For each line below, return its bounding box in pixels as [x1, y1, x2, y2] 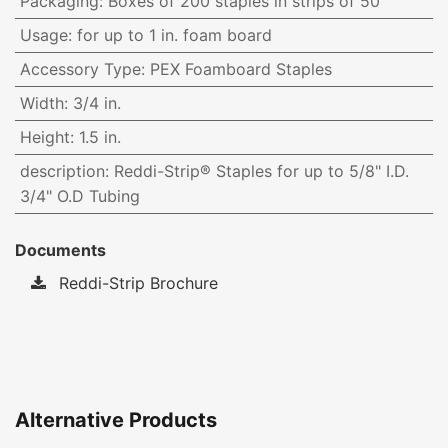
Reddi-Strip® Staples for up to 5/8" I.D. [113, 161, 409, 182]
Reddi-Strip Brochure [54, 273, 218, 294]
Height [19, 127, 70, 148]
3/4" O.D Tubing [19, 186, 140, 207]
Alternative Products [15, 408, 217, 433]
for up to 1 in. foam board [76, 25, 272, 46]
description [19, 161, 105, 182]
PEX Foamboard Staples [149, 59, 332, 80]
